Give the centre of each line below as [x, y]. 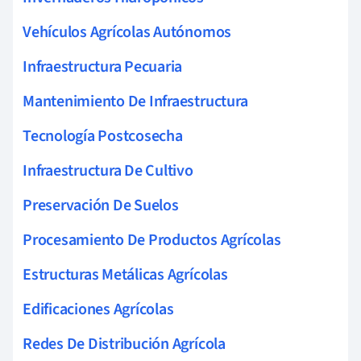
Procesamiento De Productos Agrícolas [152, 240]
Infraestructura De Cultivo [108, 170]
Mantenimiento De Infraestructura [135, 101]
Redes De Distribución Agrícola [124, 344]
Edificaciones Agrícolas [98, 309]
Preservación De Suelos [101, 205]
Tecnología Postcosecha [103, 136]
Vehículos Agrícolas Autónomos [127, 32]
